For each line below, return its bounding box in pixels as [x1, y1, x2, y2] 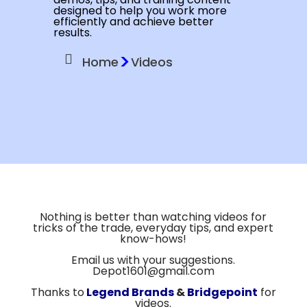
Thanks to [30, 284, 84, 300]
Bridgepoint [186, 284, 258, 300]
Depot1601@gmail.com [92, 262, 214, 279]
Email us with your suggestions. [71, 251, 236, 268]
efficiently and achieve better [53, 14, 214, 30]
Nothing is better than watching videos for [40, 208, 267, 225]
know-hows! [120, 230, 187, 247]
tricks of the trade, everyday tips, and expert [33, 219, 274, 236]
